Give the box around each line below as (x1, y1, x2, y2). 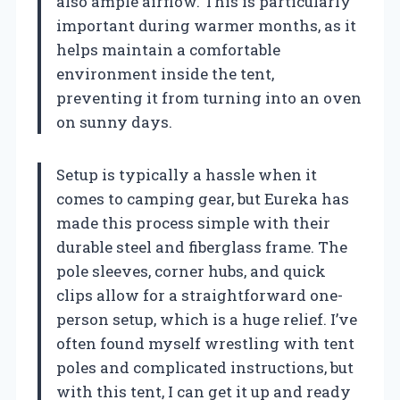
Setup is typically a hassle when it (56, 164, 317, 186)
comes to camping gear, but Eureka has (56, 188, 349, 210)
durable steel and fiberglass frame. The (56, 237, 347, 258)
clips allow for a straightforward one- (56, 285, 343, 306)
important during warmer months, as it (56, 15, 356, 37)
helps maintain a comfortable (56, 39, 280, 61)
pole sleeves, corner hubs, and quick (56, 261, 326, 282)
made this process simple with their (56, 212, 330, 234)
